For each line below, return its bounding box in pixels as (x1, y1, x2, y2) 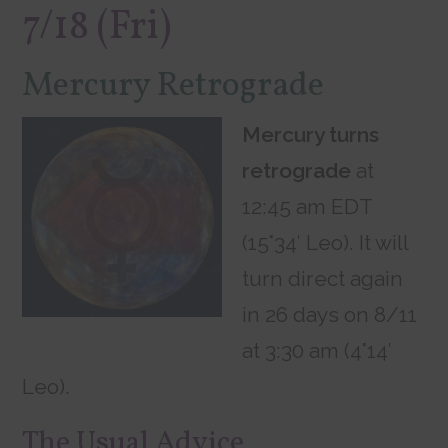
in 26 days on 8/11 (242, 302, 418, 328)
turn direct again (242, 266, 404, 292)
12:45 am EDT (242, 194, 373, 220)
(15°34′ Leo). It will (242, 230, 409, 256)
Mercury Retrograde (22, 63, 325, 111)
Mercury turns (242, 122, 380, 148)
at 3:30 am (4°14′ (242, 338, 393, 364)
